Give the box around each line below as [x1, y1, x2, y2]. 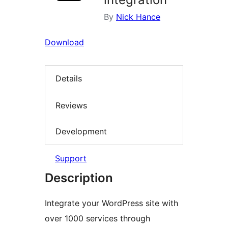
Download [45, 37, 84, 47]
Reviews [55, 100, 87, 110]
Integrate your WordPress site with [45, 197, 178, 208]
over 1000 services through [45, 213, 150, 223]
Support [55, 153, 87, 163]
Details [55, 73, 82, 84]
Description [45, 170, 113, 185]
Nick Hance [116, 12, 160, 22]
